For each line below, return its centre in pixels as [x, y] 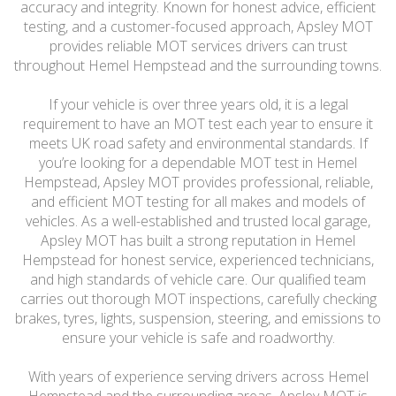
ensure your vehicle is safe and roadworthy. [198, 338]
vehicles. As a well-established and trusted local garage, [198, 221]
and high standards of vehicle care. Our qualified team [198, 279]
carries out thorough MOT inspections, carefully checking [198, 299]
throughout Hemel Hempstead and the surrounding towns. [198, 65]
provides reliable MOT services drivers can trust [198, 46]
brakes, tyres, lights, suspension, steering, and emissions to [198, 318]
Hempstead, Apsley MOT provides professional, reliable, [198, 182]
